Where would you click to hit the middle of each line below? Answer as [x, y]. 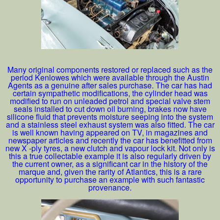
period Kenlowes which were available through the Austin [110, 77]
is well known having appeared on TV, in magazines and [110, 132]
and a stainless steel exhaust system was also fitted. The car [110, 124]
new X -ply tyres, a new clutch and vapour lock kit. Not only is [110, 148]
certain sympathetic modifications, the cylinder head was [110, 93]
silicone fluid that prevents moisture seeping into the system [110, 116]
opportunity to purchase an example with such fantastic [110, 179]
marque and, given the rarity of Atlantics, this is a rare [110, 171]
